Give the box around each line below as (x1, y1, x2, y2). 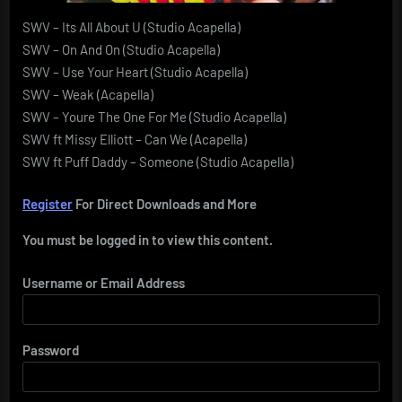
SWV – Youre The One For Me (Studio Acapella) (22, 108, 286, 125)
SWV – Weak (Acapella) (22, 85, 153, 102)
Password (22, 341, 79, 358)
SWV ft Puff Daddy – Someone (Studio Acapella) (22, 153, 293, 170)
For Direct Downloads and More (73, 196, 257, 213)
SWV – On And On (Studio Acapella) (22, 40, 220, 57)
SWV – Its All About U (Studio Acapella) (22, 18, 240, 35)
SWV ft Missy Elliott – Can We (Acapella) (22, 130, 247, 147)
